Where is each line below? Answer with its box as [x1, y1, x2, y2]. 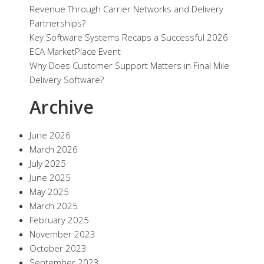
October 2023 [29, 242, 87, 254]
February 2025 [29, 213, 89, 226]
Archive [29, 94, 94, 119]
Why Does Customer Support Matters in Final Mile [29, 59, 229, 71]
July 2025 [29, 157, 66, 169]
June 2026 [29, 128, 71, 141]
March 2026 [29, 143, 78, 155]
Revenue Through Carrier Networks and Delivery [29, 2, 223, 15]
